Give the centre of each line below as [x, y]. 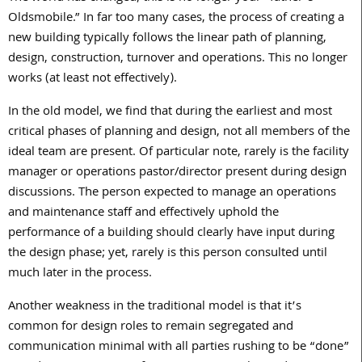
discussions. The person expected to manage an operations [172, 193]
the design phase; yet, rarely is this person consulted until [168, 253]
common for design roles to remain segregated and [151, 327]
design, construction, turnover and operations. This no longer [178, 59]
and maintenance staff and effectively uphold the [143, 213]
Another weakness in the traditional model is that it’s [155, 307]
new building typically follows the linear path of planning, [167, 38]
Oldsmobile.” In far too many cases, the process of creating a [176, 18]
